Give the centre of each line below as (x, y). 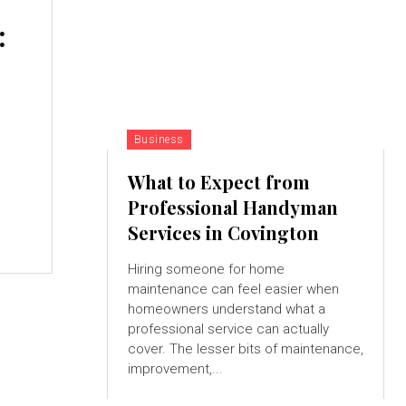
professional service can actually (228, 329)
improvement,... (175, 369)
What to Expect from (218, 182)
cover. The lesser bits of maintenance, (245, 349)
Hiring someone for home (206, 270)
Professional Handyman (232, 208)
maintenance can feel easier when (233, 290)
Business (159, 140)
